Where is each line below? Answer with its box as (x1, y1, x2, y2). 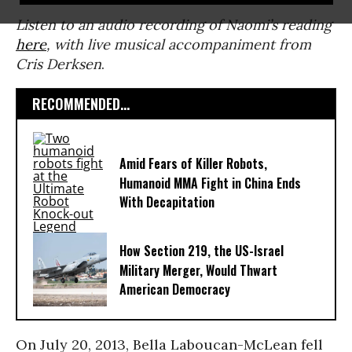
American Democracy (119, 280, 230, 299)
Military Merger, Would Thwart (119, 261, 277, 280)
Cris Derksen (16, 55, 101, 73)
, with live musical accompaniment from (46, 35, 311, 53)
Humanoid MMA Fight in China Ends (119, 174, 301, 193)
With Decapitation (119, 192, 214, 212)
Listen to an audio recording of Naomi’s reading (16, 16, 332, 34)
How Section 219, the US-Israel (119, 241, 284, 261)
